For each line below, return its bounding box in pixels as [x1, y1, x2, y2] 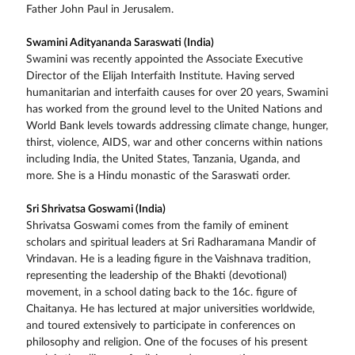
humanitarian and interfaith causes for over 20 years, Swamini [25, 87, 328, 99]
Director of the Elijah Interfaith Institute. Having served [25, 71, 295, 82]
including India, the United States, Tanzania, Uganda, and [25, 154, 300, 166]
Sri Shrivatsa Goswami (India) [25, 204, 166, 216]
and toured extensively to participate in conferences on [25, 320, 296, 332]
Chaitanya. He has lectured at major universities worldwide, [25, 303, 315, 315]
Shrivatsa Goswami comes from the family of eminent [25, 220, 288, 232]
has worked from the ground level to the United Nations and [25, 104, 323, 116]
